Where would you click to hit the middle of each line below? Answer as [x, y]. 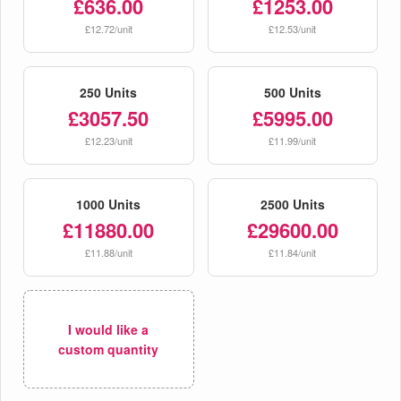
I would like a [109, 329]
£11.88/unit [108, 252]
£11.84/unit [293, 252]
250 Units [109, 92]
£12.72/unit [108, 28]
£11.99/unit [293, 140]
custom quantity [109, 349]
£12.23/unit [108, 140]
